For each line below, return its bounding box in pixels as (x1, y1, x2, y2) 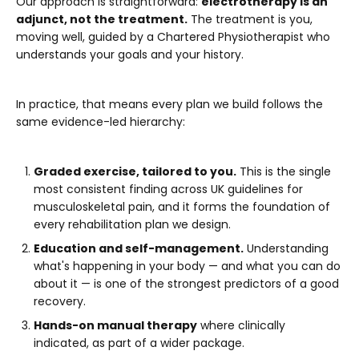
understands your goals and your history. (16, 46, 244, 63)
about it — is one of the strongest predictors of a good (34, 275, 339, 292)
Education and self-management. (34, 240, 244, 256)
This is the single (236, 163, 331, 179)
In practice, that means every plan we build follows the (16, 95, 323, 112)
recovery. (34, 292, 86, 309)
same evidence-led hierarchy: (16, 113, 185, 130)
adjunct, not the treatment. (16, 10, 188, 27)
